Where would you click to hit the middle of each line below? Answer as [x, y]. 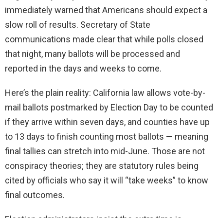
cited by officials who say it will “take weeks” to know [107, 181]
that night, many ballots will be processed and [92, 54]
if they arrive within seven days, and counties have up [107, 122]
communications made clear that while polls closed [104, 39]
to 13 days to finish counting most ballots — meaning [107, 137]
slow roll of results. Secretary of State [78, 25]
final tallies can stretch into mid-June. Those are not [105, 151]
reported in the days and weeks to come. [83, 69]
